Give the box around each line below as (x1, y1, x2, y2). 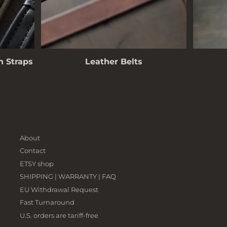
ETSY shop (20, 159, 54, 168)
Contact (20, 146, 46, 155)
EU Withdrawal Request (20, 185, 98, 194)
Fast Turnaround (20, 198, 74, 207)
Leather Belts (85, 56, 142, 66)
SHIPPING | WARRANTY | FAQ (20, 172, 116, 181)
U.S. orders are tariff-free (20, 211, 98, 219)
